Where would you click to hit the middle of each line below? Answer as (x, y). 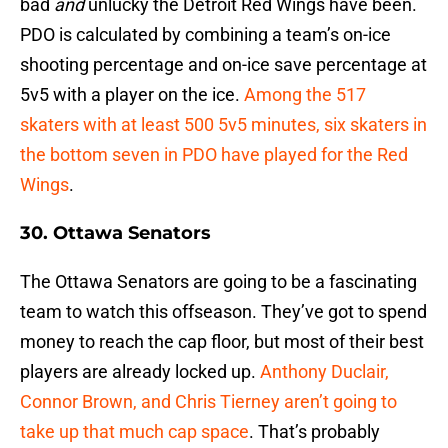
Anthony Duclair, (324, 372)
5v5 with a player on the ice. (132, 95)
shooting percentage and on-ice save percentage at (223, 65)
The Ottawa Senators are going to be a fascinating (218, 282)
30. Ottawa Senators (115, 233)
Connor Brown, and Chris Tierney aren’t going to (208, 402)
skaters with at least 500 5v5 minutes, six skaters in (223, 125)
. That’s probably (314, 432)
